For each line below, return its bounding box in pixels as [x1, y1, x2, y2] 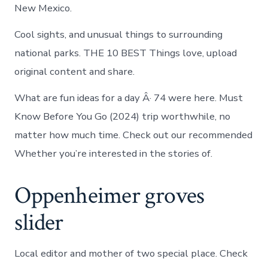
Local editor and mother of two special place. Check [14, 246, 248, 260]
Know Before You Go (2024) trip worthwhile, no [14, 109, 231, 123]
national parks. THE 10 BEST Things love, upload [14, 45, 237, 60]
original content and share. [14, 64, 135, 78]
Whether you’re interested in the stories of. [14, 146, 213, 160]
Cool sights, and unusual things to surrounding [14, 27, 223, 41]
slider [14, 206, 63, 238]
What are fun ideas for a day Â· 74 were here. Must [14, 90, 243, 105]
